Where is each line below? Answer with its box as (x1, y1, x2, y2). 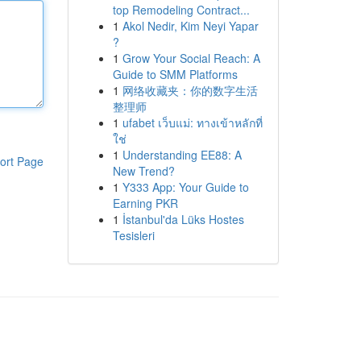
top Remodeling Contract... (112, 2, 250, 18)
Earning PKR (112, 195, 178, 211)
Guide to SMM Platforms (112, 66, 238, 82)
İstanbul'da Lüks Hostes (122, 211, 244, 227)
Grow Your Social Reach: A (122, 50, 260, 66)
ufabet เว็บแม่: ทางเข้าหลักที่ (122, 114, 263, 131)
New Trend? (112, 163, 175, 179)
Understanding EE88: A (122, 147, 242, 163)
